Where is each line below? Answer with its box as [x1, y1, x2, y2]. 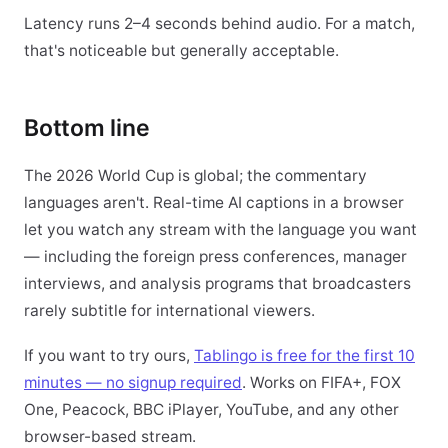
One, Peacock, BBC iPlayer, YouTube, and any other [24, 400, 399, 419]
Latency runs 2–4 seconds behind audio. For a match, [24, 14, 415, 33]
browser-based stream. [24, 427, 196, 446]
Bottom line [24, 114, 150, 142]
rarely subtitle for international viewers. [24, 301, 315, 320]
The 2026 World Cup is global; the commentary [24, 166, 367, 185]
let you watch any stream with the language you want [24, 220, 417, 239]
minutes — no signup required [24, 373, 242, 392]
